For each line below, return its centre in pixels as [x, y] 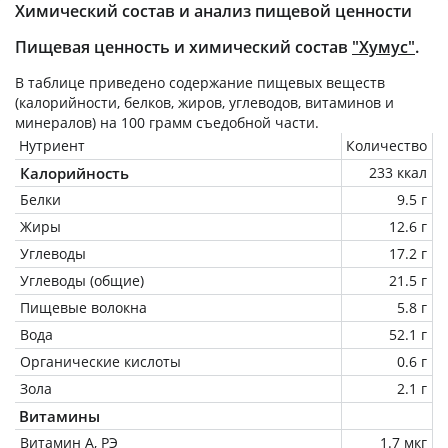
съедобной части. [255, 122]
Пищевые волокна [83, 307]
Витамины [59, 415]
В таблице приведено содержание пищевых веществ [200, 82]
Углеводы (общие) [82, 280]
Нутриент [52, 145]
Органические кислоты [100, 361]
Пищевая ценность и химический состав [183, 46]
